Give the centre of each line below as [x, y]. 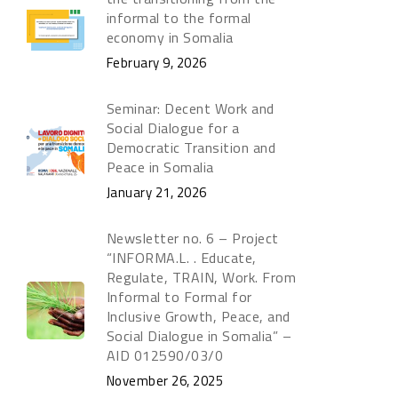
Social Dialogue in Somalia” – [199, 336]
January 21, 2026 [156, 192]
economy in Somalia [170, 37]
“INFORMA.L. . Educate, [181, 258]
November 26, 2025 [165, 381]
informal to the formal [179, 18]
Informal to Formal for [179, 297]
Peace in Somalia [160, 167]
